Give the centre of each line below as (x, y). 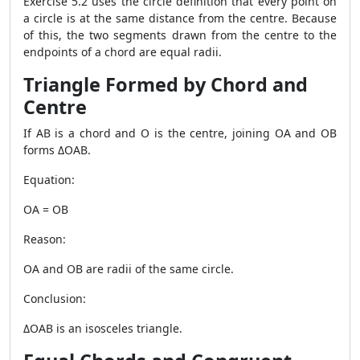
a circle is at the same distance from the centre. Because (180, 18)
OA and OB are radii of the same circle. (129, 269)
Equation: (49, 180)
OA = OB (46, 209)
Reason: (45, 239)
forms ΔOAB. (57, 150)
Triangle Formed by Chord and (166, 84)
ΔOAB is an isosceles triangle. (103, 328)
